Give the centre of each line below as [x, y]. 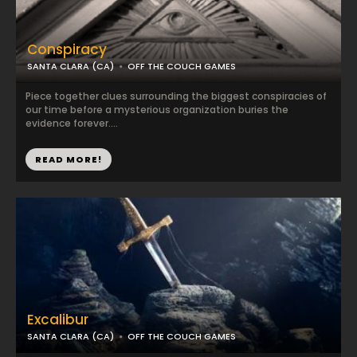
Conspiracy [67, 49]
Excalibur [58, 320]
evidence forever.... [72, 123]
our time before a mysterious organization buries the [157, 110]
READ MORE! [69, 159]
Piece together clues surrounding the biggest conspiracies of [176, 96]
